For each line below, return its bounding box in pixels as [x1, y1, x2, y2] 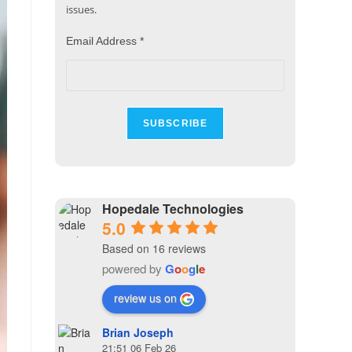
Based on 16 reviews [102, 240, 206, 257]
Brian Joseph [102, 324, 174, 340]
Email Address [66, 35, 140, 47]
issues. [66, 2, 97, 16]
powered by [102, 260, 165, 277]
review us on [114, 289, 177, 306]
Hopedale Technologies [102, 200, 244, 218]
